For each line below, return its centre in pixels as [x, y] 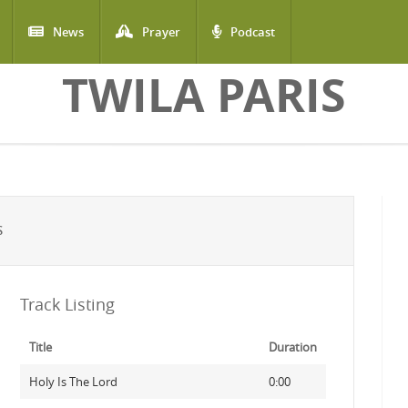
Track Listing [67, 304]
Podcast [253, 32]
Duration [292, 347]
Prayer [161, 32]
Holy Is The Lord [73, 382]
